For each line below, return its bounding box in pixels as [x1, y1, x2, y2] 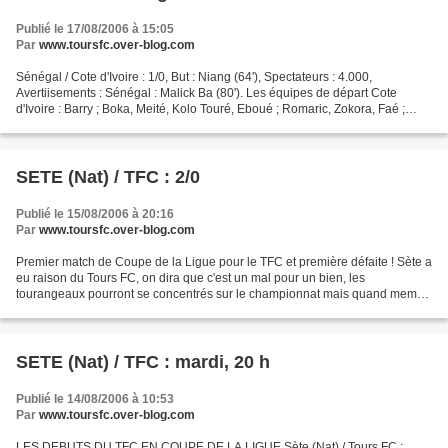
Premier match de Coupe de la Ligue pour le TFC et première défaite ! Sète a [16, 254, 432, 269]
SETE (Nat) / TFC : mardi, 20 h [16, 351, 270, 372]
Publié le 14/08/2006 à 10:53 [16, 391, 174, 406]
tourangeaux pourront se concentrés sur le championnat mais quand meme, [16, 286, 427, 301]
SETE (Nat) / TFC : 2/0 [16, 166, 200, 187]
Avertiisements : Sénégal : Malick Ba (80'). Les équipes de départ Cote [16, 85, 397, 100]
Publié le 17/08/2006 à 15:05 [16, 21, 174, 36]
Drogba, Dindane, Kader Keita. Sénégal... [16, 117, 241, 132]
